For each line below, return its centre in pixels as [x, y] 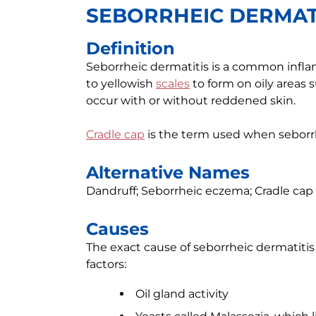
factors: [106, 264]
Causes [117, 229]
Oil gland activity [182, 294]
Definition [130, 48]
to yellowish [121, 84]
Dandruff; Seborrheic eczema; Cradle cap [200, 191]
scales [173, 84]
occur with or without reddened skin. [191, 101]
